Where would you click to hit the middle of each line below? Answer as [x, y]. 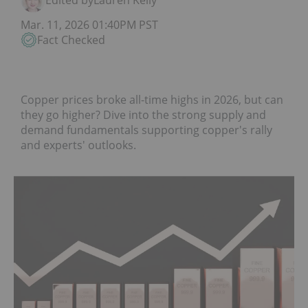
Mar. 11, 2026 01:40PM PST [89, 25]
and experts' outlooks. [78, 145]
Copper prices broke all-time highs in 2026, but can [152, 100]
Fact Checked [71, 40]
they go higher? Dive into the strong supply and [143, 115]
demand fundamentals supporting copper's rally [146, 130]
